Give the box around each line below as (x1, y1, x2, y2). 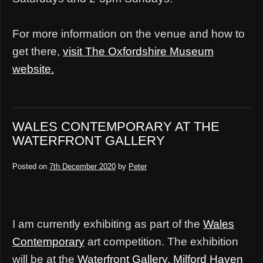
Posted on (12, 161, 47, 171)
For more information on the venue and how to (12, 27, 245, 40)
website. (12, 62, 54, 75)
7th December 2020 (49, 161, 116, 171)
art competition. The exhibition (85, 235, 238, 248)
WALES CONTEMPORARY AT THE (12, 119, 220, 134)
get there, (12, 45, 63, 58)
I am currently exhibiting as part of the (12, 217, 203, 230)
